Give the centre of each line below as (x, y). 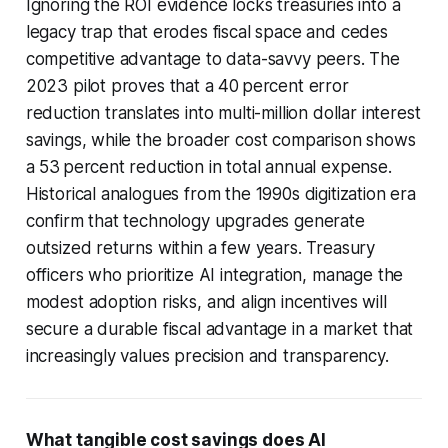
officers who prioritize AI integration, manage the (214, 274)
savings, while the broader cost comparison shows (220, 139)
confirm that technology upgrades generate (195, 220)
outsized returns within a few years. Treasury (200, 247)
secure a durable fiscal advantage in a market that (219, 328)
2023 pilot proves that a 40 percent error (187, 85)
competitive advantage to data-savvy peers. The (212, 58)
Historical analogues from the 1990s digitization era (220, 193)
